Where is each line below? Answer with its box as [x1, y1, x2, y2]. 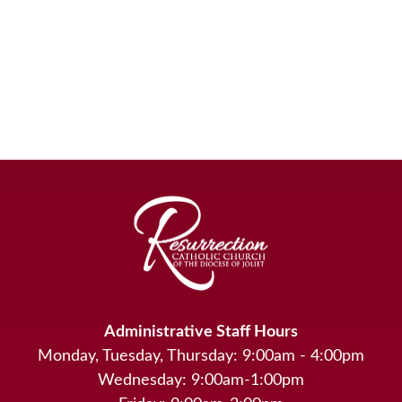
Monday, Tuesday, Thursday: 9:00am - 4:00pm [38, 348, 364, 365]
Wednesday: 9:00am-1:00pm [98, 372, 304, 389]
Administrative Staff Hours [104, 324, 298, 341]
